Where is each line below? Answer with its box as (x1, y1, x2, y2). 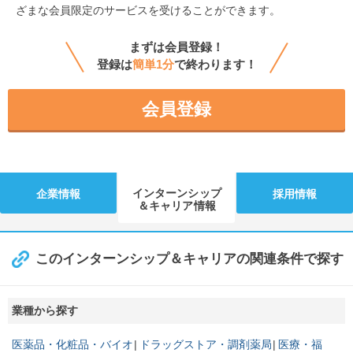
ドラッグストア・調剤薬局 (139, 338, 272, 351)
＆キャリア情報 (137, 199, 216, 213)
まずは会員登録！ (129, 40, 224, 54)
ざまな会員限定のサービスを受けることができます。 (16, 4, 281, 17)
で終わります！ (173, 58, 257, 72)
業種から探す (12, 304, 78, 318)
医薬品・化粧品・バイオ (12, 338, 133, 351)
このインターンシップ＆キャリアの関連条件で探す (35, 251, 344, 267)
